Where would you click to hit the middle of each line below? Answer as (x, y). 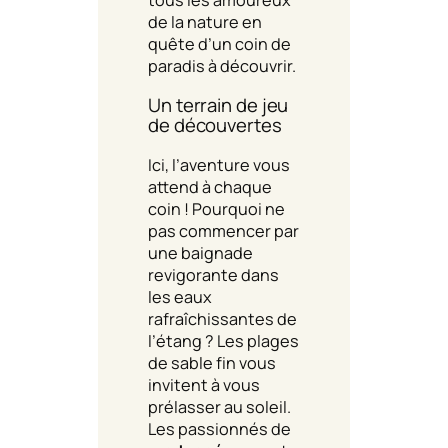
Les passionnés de (219, 428)
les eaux (180, 296)
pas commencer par (223, 230)
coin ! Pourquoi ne (216, 208)
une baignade (200, 252)
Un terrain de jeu (218, 105)
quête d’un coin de (219, 43)
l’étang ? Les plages (223, 340)
